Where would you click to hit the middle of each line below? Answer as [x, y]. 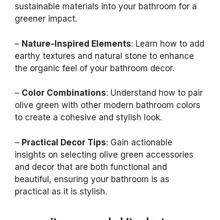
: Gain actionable [139, 142]
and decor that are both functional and [91, 167]
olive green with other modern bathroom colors [108, 105]
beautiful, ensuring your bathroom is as [92, 179]
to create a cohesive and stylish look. [88, 117]
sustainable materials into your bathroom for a [106, 6]
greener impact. [46, 19]
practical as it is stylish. [61, 191]
